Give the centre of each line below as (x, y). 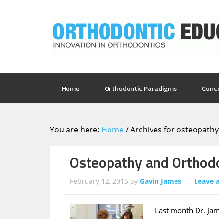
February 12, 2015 (99, 181)
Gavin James (161, 181)
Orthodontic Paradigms (141, 88)
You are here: (76, 130)
